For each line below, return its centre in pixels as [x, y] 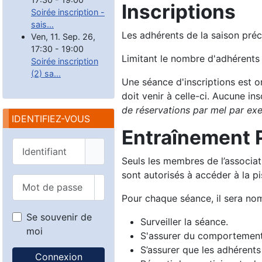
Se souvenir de [59, 217]
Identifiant [34, 145]
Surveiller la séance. [184, 222]
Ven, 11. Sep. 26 [62, 36]
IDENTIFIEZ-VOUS [51, 118]
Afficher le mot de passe [153, 194]
